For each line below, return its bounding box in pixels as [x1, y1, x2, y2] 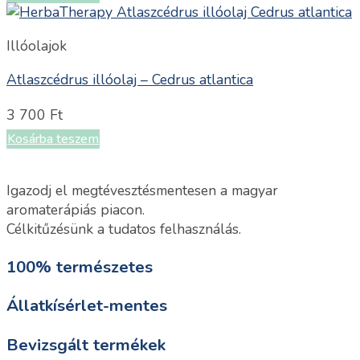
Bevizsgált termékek [6, 333, 166, 356]
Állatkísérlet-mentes [6, 294, 167, 317]
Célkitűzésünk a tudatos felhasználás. [6, 219, 241, 239]
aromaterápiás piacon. [6, 200, 145, 220]
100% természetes [6, 255, 153, 278]
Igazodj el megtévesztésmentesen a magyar [6, 181, 278, 201]
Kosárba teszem [7, 129, 99, 148]
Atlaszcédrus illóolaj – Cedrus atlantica [6, 69, 253, 89]
